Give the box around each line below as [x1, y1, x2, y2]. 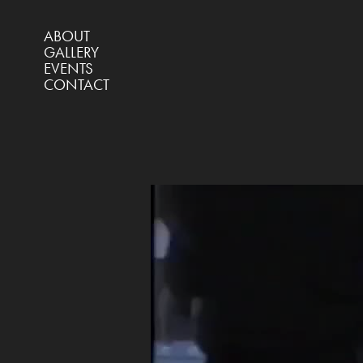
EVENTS [43, 59, 93, 78]
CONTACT [43, 75, 109, 94]
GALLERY [43, 43, 99, 62]
